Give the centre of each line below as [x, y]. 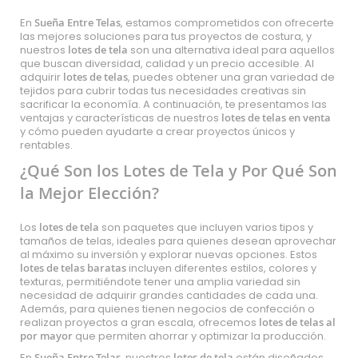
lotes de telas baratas [73, 268]
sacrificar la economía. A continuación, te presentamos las [173, 104]
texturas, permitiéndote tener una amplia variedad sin [160, 282]
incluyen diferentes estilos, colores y [221, 268]
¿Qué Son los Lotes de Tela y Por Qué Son [179, 171]
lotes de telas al [297, 322]
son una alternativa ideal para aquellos [231, 50]
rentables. [46, 145]
